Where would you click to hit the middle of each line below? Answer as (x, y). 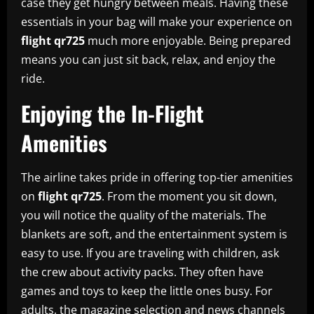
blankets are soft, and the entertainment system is (154, 234)
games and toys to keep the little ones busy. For (147, 291)
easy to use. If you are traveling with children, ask (150, 253)
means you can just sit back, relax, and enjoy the (148, 59)
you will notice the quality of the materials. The (144, 215)
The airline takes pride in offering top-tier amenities (157, 177)
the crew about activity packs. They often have (142, 272)
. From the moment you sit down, (189, 196)
